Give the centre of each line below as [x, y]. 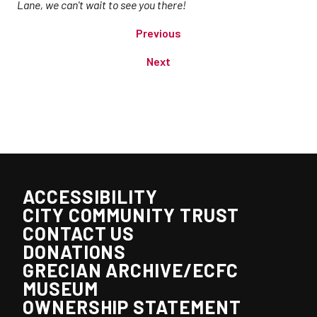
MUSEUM [60, 288]
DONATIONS [75, 252]
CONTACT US [79, 233]
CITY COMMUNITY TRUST [131, 215]
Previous [158, 33]
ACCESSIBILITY [90, 196]
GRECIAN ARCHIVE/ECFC [131, 270]
